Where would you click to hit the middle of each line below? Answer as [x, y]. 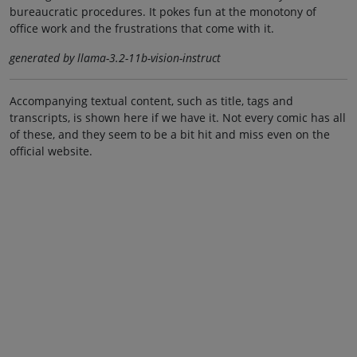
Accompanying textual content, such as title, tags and [151, 100]
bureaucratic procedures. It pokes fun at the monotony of [163, 11]
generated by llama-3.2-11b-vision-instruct [115, 57]
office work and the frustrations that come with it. [142, 28]
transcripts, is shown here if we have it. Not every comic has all [178, 117]
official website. [51, 151]
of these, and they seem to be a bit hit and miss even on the [170, 134]
